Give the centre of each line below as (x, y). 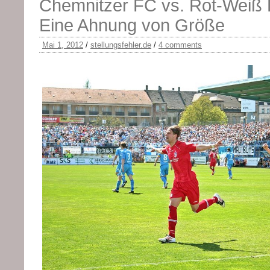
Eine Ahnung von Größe (132, 25)
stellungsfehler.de (121, 45)
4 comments (180, 45)
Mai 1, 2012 (63, 45)
